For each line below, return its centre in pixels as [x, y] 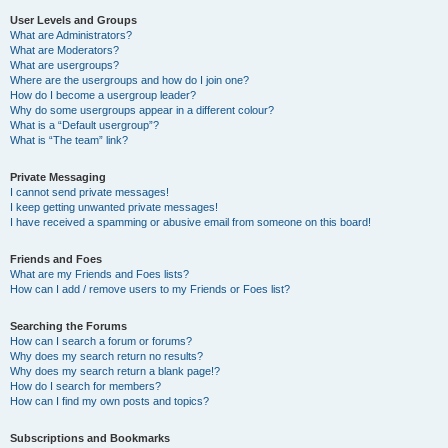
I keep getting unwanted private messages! [114, 207]
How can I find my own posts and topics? [109, 401]
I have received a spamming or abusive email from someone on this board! [190, 222]
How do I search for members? [85, 386]
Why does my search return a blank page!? [115, 371]
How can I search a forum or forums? [101, 341]
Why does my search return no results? [106, 356]
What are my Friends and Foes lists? [99, 274]
